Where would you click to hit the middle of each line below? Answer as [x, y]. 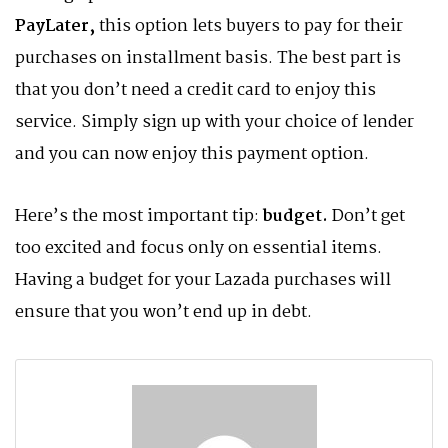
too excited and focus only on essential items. [198, 248]
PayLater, [57, 26]
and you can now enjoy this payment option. [192, 154]
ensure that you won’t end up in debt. [163, 312]
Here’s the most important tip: [139, 216]
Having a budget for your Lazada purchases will [203, 280]
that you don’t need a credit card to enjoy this [195, 90]
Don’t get [368, 216]
